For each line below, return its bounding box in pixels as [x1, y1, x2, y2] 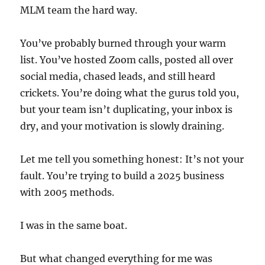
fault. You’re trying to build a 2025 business [20, 170, 225, 182]
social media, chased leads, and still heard [20, 70, 216, 82]
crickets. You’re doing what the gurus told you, [20, 87, 240, 99]
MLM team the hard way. [20, 4, 138, 16]
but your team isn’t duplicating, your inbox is [20, 104, 233, 115]
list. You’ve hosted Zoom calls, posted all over [20, 54, 234, 66]
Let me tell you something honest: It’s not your [20, 153, 244, 165]
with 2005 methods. [20, 186, 115, 198]
